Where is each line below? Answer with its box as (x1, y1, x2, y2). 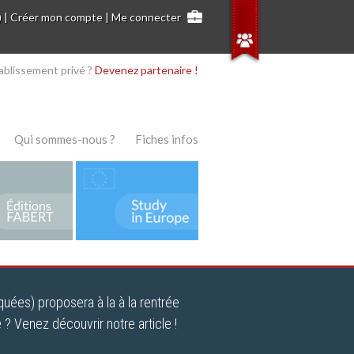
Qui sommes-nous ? (13, 132, 115, 147)
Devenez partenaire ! (95, 63, 198, 77)
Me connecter (111, 10, 182, 24)
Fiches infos (135, 132, 198, 147)
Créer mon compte (10, 10, 104, 24)
